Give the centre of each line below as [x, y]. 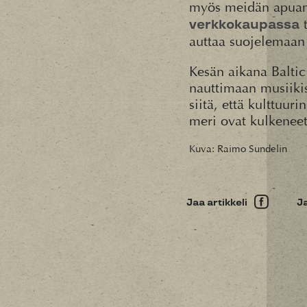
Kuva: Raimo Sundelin [238, 149]
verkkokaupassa [244, 25]
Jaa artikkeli [217, 202]
